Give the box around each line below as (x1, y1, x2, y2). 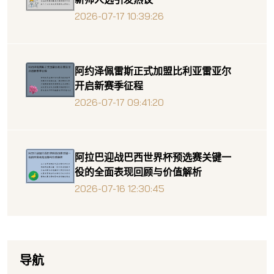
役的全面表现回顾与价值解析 (75, 165, 202, 178)
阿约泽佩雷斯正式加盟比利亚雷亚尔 (75, 64, 231, 77)
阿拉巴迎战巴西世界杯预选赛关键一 (75, 150, 231, 163)
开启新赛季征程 (75, 79, 143, 92)
